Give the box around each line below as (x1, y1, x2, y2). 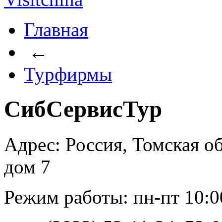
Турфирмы (24, 63, 112, 85)
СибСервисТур (4, 96, 162, 122)
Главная (24, 19, 88, 40)
